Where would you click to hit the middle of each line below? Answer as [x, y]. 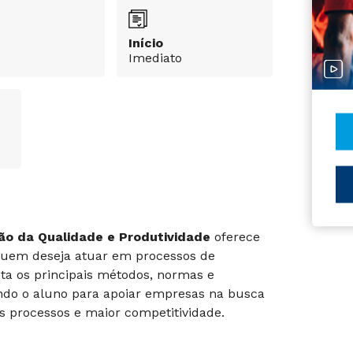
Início [146, 43]
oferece [235, 237]
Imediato [155, 58]
